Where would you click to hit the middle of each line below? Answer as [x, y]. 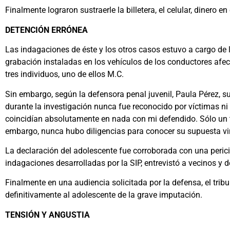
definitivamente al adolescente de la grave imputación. [104, 195]
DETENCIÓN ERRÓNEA [46, 30]
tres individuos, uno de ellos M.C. [64, 74]
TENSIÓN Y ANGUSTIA [47, 215]
